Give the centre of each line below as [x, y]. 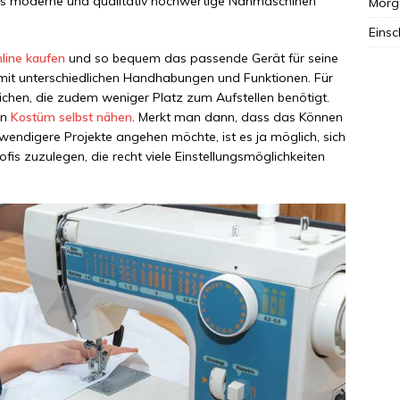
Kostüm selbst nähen [71, 117]
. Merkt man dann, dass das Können [237, 117]
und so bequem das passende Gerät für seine [202, 58]
